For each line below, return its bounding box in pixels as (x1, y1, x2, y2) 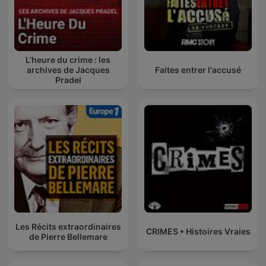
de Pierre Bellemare (28, 231, 107, 242)
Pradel (55, 75, 81, 85)
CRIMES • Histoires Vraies (145, 226, 251, 237)
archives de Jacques (26, 65, 110, 75)
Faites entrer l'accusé (155, 65, 241, 75)
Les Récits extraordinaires (15, 221, 121, 232)
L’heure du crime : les (26, 55, 110, 65)
